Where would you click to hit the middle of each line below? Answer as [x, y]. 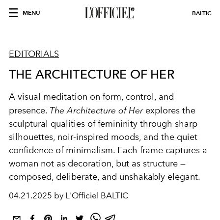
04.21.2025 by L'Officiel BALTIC [69, 195]
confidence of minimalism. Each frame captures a [108, 150]
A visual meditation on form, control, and [91, 97]
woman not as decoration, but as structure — [97, 164]
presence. [29, 110]
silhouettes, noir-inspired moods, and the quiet [103, 137]
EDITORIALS [34, 54]
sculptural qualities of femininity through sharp [103, 124]
